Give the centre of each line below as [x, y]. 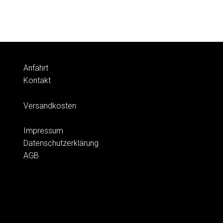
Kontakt [37, 81]
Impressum [43, 131]
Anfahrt [36, 68]
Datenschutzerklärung [61, 143]
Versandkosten [50, 106]
